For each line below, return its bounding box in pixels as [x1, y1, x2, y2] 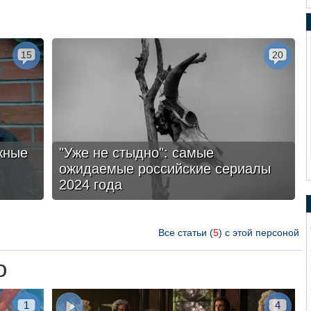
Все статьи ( [158, 227, 213, 238]
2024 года [58, 177, 122, 192]
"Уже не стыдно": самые [58, 145, 214, 160]
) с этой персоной [218, 227, 299, 238]
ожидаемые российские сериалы [58, 161, 271, 176]
